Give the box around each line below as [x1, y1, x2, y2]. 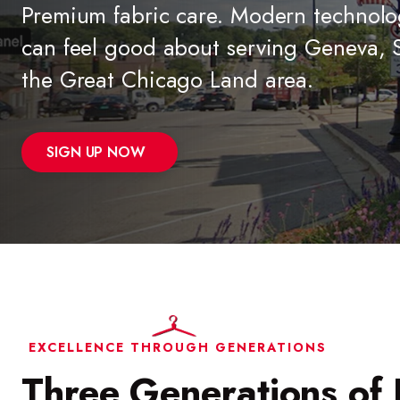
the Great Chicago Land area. [21, 63, 314, 97]
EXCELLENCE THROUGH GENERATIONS [29, 338, 327, 357]
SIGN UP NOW [46, 142, 146, 163]
